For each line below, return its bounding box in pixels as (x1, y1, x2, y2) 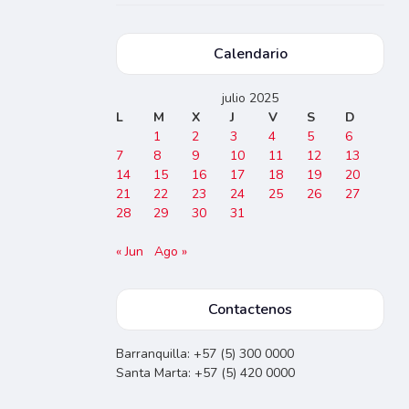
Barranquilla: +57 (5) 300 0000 (116, 345, 295, 362)
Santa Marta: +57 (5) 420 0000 (116, 364, 296, 382)
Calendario (213, 44, 288, 64)
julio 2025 (221, 89, 278, 107)
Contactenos (208, 299, 293, 320)
